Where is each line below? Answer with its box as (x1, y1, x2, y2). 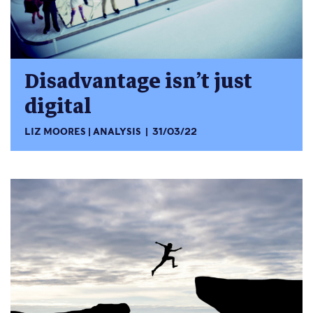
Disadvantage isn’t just (24, 64, 252, 99)
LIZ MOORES (24, 126, 86, 138)
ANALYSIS (93, 126, 142, 138)
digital (24, 89, 92, 124)
